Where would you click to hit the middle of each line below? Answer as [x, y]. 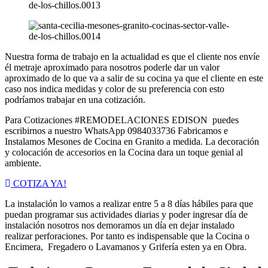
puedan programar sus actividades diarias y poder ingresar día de [126, 214]
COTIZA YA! [40, 183]
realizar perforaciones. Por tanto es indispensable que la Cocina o [127, 236]
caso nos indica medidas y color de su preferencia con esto [115, 89]
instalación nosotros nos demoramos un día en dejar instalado [120, 225]
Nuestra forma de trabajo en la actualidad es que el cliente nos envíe [132, 56]
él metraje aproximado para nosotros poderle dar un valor [112, 67]
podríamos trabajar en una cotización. [75, 99]
